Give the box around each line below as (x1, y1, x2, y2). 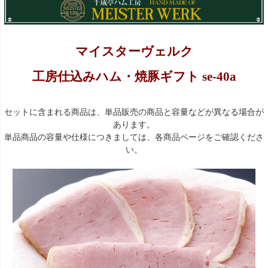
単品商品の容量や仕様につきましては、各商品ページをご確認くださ (4, 132, 264, 142)
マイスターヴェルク (75, 44, 193, 59)
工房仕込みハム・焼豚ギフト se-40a (32, 69, 236, 84)
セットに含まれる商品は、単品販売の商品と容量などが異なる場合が (4, 107, 264, 117)
